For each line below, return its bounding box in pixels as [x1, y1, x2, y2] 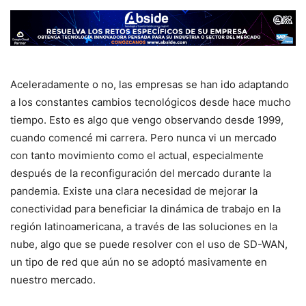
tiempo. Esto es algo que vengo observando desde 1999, [10, 113, 283, 126]
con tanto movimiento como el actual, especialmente [10, 149, 264, 162]
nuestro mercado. [10, 273, 96, 286]
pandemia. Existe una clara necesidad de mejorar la [10, 184, 258, 197]
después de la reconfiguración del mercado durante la [10, 167, 271, 180]
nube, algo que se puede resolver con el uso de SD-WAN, [10, 238, 288, 251]
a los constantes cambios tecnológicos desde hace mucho [10, 96, 291, 109]
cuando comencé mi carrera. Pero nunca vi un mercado [10, 131, 277, 144]
